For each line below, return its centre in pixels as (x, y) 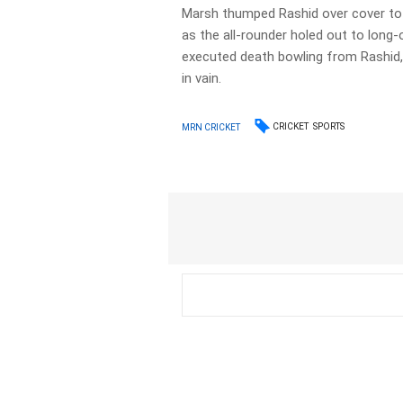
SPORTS (329, 126)
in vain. (202, 78)
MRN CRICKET (211, 127)
